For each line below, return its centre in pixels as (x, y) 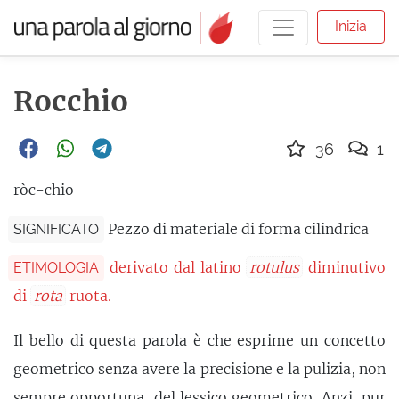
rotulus (275, 267)
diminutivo (345, 267)
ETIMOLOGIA (56, 267)
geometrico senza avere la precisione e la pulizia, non (199, 368)
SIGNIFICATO (56, 229)
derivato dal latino (178, 267)
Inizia (350, 26)
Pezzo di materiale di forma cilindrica (239, 228)
